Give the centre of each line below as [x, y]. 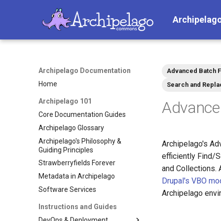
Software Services [67, 189]
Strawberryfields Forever [77, 163]
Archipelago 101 [65, 101]
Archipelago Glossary [71, 128]
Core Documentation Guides [82, 114]
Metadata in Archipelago [77, 176]
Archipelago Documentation [85, 71]
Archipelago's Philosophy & [80, 141]
